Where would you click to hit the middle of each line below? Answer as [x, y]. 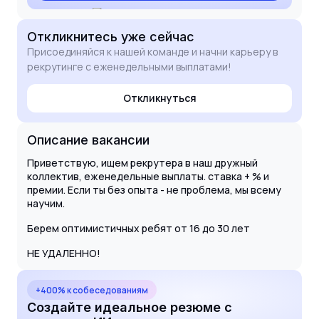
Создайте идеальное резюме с [130, 308]
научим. [46, 204]
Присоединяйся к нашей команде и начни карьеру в [152, 52]
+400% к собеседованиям [92, 290]
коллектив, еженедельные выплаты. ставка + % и [148, 177]
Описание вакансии [88, 140]
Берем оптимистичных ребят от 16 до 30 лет [138, 229]
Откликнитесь [74, 37]
